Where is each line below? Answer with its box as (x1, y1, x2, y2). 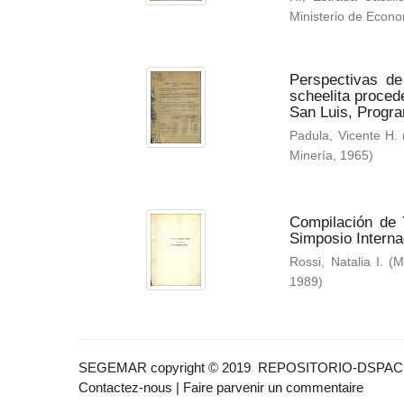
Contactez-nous (78, 380, 172, 395)
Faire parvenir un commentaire (183, 380, 363, 395)
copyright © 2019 (147, 360, 258, 375)
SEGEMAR (78, 360, 147, 375)
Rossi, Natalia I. (289, 255, 383, 269)
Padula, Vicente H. (289, 129, 398, 142)
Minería (289, 149, 334, 162)
